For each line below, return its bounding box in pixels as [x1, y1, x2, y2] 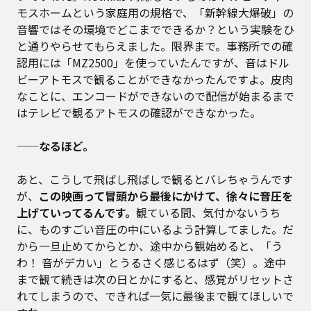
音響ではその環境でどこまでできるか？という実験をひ [17, 21, 294, 38]
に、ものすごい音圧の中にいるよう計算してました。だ [17, 221, 294, 238]
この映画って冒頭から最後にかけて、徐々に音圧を [39, 187, 293, 205]
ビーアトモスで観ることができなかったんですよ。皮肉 [17, 71, 293, 88]
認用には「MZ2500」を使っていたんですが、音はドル [17, 54, 289, 72]
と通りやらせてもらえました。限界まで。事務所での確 [17, 37, 293, 55]
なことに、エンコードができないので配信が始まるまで [17, 87, 294, 105]
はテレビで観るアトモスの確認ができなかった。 [17, 104, 261, 121]
